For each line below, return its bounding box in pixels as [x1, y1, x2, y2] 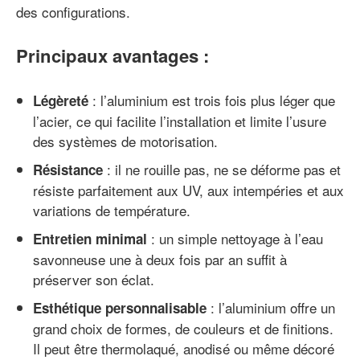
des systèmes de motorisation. [33, 130, 218, 151]
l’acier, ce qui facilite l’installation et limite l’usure [33, 110, 326, 131]
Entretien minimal [33, 228, 147, 248]
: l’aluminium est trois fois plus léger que [88, 89, 335, 110]
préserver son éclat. [33, 268, 154, 289]
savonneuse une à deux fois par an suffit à [33, 248, 287, 269]
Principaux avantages [16, 42, 198, 68]
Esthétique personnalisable [33, 297, 207, 317]
